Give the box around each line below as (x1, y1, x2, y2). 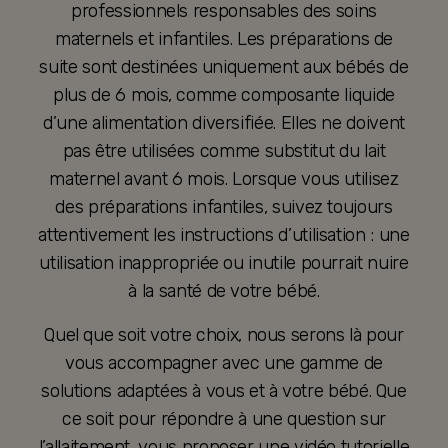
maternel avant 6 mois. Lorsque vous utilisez (49, 168, 399, 191)
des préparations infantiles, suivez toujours (55, 196, 393, 219)
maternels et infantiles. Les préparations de (54, 28, 394, 51)
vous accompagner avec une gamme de (65, 352, 383, 375)
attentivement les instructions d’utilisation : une (38, 224, 410, 247)
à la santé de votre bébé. (128, 280, 320, 303)
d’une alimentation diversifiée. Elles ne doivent (43, 112, 405, 135)
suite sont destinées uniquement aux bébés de (39, 56, 409, 79)
